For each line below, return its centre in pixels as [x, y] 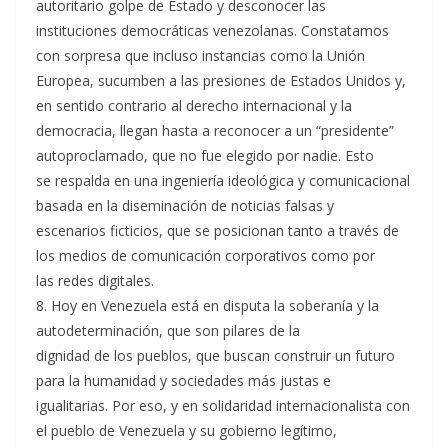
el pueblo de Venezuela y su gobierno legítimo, [186, 430]
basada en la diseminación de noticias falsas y [185, 205]
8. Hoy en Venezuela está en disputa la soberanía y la [207, 305]
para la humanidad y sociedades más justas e [183, 380]
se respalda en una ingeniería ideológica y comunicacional [223, 180]
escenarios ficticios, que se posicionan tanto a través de [217, 230]
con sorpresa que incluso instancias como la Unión [200, 55]
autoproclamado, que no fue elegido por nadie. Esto [205, 155]
